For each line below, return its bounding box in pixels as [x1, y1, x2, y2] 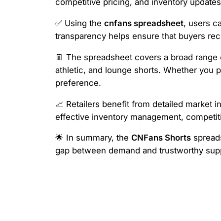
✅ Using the [55, 18, 104, 28]
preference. [55, 77, 101, 88]
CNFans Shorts [131, 133, 191, 143]
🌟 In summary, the [55, 133, 131, 143]
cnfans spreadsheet [104, 18, 184, 28]
